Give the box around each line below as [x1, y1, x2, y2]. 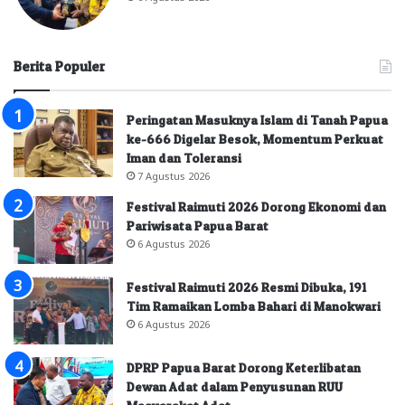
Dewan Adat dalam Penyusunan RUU [127, 378, 343, 394]
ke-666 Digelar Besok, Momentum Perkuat [127, 130, 383, 146]
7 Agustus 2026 [137, 169, 210, 181]
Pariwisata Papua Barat [127, 217, 268, 233]
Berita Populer [14, 57, 105, 75]
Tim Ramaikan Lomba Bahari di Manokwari [127, 297, 381, 314]
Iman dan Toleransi [127, 149, 241, 165]
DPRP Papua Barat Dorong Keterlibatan [127, 359, 361, 375]
